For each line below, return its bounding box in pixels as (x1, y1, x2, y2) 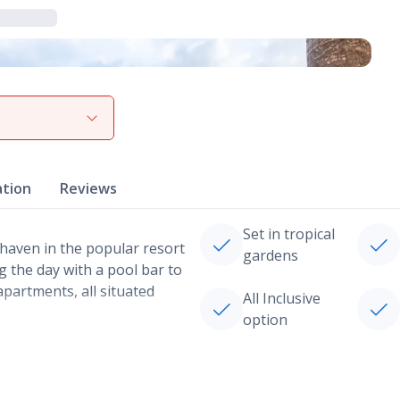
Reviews (60, 179, 117, 198)
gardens (243, 246, 298, 265)
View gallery (36, 105, 111, 122)
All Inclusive (243, 288, 321, 308)
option (243, 310, 287, 329)
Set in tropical (243, 224, 335, 244)
